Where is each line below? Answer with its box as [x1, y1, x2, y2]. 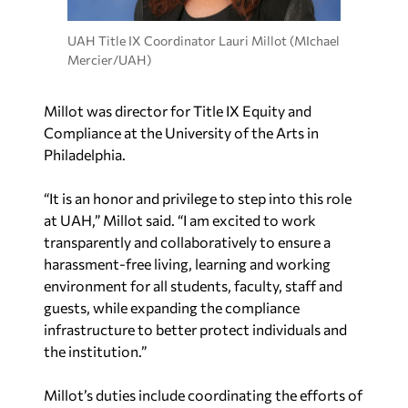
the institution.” [44, 342, 147, 361]
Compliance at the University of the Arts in [44, 124, 319, 142]
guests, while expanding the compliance [44, 299, 300, 317]
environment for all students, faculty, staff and [44, 277, 342, 295]
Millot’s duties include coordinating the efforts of [44, 386, 362, 404]
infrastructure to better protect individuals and [44, 321, 347, 339]
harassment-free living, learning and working [44, 255, 331, 273]
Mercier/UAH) [67, 51, 151, 67]
